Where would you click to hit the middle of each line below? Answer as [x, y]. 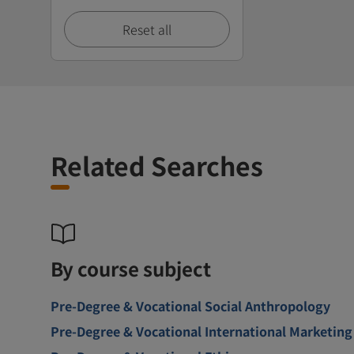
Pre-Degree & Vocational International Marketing [201, 331]
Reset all [147, 29]
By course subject [131, 268]
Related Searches [157, 165]
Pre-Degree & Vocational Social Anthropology [190, 305]
